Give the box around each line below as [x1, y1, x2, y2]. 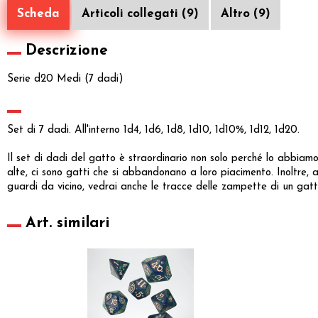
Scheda [17, 7, 60, 20]
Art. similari [26, 215, 109, 231]
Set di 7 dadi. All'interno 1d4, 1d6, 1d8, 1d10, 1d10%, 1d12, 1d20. [7, 124, 300, 136]
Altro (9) [221, 7, 270, 20]
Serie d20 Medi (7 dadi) [7, 73, 124, 84]
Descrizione [26, 43, 108, 58]
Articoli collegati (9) [82, 7, 199, 20]
